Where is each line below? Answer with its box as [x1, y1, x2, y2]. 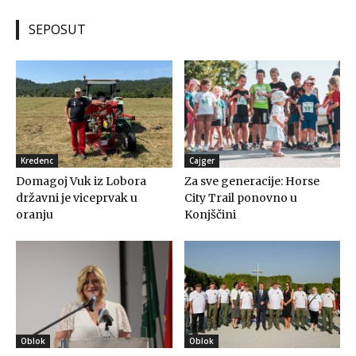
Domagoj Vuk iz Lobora [16, 174, 146, 189]
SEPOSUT [29, 21, 86, 38]
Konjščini [184, 207, 236, 222]
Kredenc [21, 155, 53, 167]
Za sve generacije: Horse [184, 174, 319, 189]
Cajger [188, 155, 215, 167]
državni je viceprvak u [16, 191, 137, 206]
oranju [16, 207, 53, 222]
